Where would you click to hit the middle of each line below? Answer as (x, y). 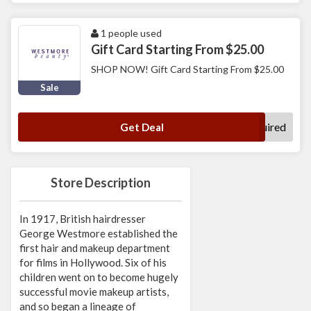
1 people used (130, 33)
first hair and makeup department (95, 248)
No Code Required (242, 127)
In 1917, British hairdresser (83, 219)
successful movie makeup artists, (94, 292)
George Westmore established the (99, 234)
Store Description (101, 183)
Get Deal (142, 127)
